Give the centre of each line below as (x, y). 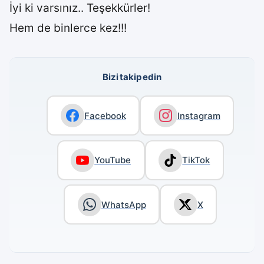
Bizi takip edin (132, 77)
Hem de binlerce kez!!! (68, 28)
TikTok (196, 160)
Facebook (105, 115)
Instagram (199, 115)
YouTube (113, 160)
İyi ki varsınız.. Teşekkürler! (80, 8)
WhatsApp (123, 204)
